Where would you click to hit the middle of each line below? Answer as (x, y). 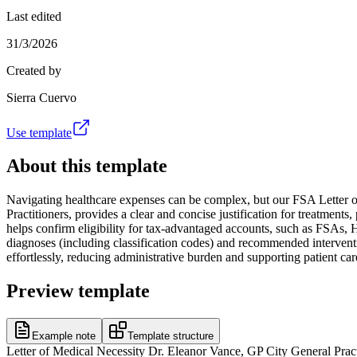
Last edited (34, 16)
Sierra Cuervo (41, 97)
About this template (87, 166)
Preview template (78, 291)
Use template (39, 132)
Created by (34, 70)
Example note (64, 336)
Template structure (171, 336)
